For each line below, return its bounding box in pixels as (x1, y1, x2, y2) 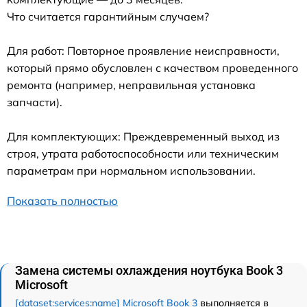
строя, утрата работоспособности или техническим (7, 146, 279, 160)
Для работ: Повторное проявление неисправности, (7, 43, 280, 58)
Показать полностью (7, 193, 118, 208)
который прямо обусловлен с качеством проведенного (7, 60, 298, 75)
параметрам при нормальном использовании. (7, 163, 256, 177)
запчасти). (7, 95, 62, 109)
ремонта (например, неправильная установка (7, 77, 256, 92)
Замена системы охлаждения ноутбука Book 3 (15, 262, 283, 278)
